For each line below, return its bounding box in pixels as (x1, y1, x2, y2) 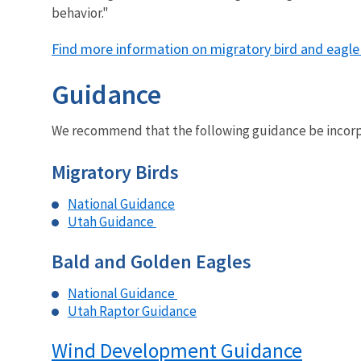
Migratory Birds (52, 159, 179, 185)
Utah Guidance (68, 212, 156, 230)
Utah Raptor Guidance (68, 301, 197, 320)
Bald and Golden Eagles (52, 248, 251, 274)
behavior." (52, 3, 109, 22)
